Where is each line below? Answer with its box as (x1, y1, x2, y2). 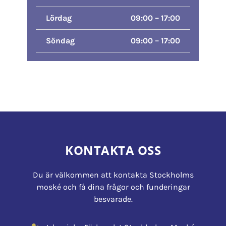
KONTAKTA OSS (65, 141, 161, 158)
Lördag (45, 13, 72, 23)
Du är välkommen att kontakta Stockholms (32, 169, 194, 180)
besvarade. (93, 194, 133, 204)
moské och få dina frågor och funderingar (36, 182, 190, 192)
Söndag (45, 35, 75, 45)
